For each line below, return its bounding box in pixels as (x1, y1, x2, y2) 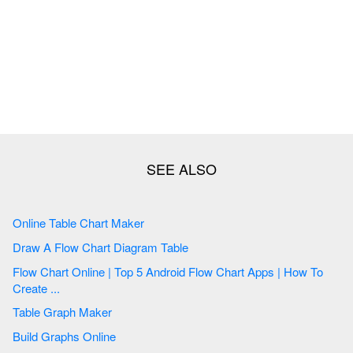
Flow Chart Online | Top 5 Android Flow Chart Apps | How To (13, 262, 40, 280)
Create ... (50, 279, 63, 296)
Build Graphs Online (13, 327, 119, 344)
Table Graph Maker (79, 303, 112, 321)
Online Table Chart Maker (111, 214, 144, 232)
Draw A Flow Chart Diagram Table (161, 238, 191, 255)
